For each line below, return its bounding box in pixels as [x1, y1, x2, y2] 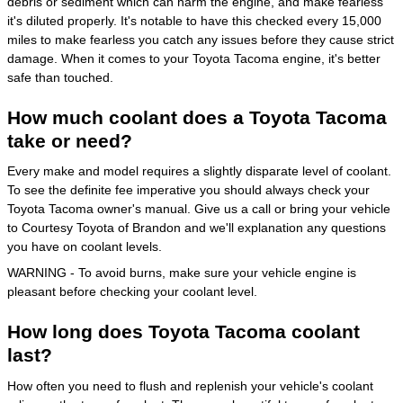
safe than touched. [7, 69, 113, 85]
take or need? [7, 130, 132, 151]
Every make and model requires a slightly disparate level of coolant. [7, 164, 391, 178]
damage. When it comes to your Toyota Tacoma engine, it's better [7, 50, 381, 66]
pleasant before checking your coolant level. [7, 284, 257, 299]
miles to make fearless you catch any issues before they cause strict [7, 31, 394, 47]
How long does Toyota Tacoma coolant [7, 321, 360, 342]
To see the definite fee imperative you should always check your [7, 183, 370, 197]
